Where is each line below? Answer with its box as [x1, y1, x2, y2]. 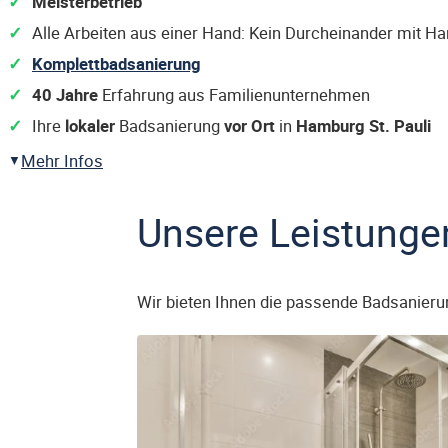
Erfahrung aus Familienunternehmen [98, 83, 370, 106]
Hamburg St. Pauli [296, 114, 431, 137]
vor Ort [224, 114, 275, 137]
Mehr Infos [21, 149, 103, 172]
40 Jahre [32, 83, 98, 106]
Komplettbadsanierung [32, 52, 201, 75]
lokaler [65, 114, 115, 137]
